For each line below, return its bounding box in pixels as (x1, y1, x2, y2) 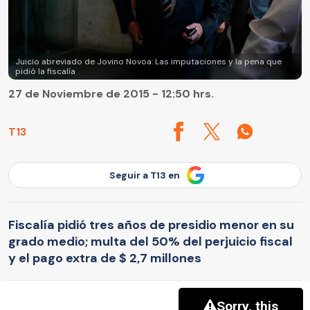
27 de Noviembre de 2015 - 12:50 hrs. (8, 86, 214, 102)
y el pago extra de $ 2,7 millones (8, 249, 201, 266)
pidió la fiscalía (15, 66, 75, 77)
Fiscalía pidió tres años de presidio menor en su (8, 216, 294, 233)
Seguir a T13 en (109, 169, 180, 181)
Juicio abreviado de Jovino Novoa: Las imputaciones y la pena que (15, 56, 282, 68)
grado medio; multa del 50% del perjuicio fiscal (8, 232, 293, 250)
